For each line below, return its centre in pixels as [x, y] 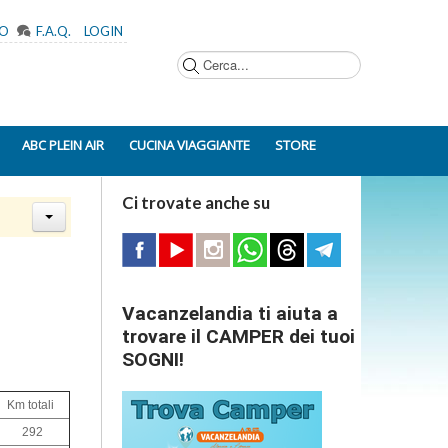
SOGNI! [152, 359]
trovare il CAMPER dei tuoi [238, 336]
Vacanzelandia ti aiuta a [229, 313]
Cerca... [170, 30]
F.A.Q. [53, 31]
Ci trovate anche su [195, 202]
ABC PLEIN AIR [63, 145]
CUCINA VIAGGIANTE [189, 145]
